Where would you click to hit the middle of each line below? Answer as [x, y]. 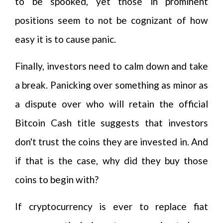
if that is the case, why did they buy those [111, 161]
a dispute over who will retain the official [111, 104]
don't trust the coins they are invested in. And [111, 142]
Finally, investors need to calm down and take [111, 66]
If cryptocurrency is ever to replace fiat [111, 206]
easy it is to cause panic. [65, 39]
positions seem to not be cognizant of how [111, 20]
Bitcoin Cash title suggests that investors [111, 123]
